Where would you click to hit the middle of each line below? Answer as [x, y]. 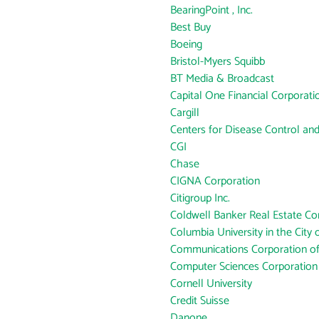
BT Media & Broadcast [222, 79]
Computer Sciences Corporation [244, 267]
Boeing [186, 45]
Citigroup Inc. [200, 198]
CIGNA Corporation [215, 181]
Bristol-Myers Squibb [218, 62]
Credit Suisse [200, 301]
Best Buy [190, 27]
